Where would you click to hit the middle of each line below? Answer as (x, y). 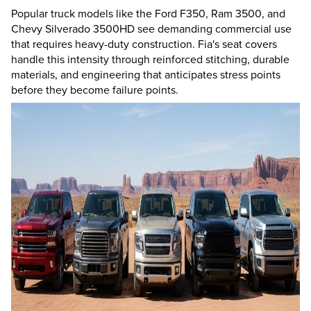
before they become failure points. (95, 90)
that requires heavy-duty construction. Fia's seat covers (144, 44)
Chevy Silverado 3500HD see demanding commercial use (151, 29)
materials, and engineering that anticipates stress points (146, 75)
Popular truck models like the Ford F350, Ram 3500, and (148, 14)
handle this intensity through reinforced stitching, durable (150, 59)
